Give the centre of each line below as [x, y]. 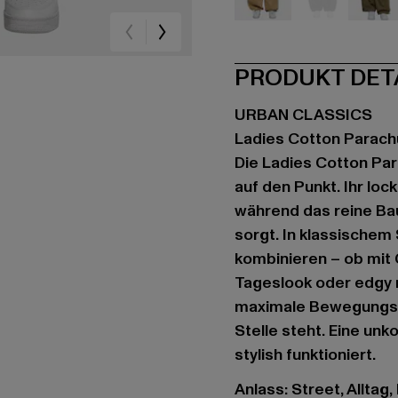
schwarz [347, 30]
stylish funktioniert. [305, 355]
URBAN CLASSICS [303, 115]
